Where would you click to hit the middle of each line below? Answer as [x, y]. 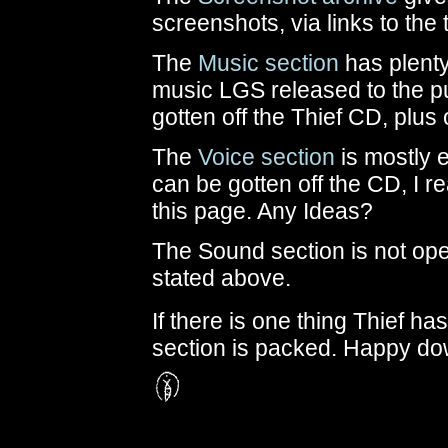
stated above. [221, 278]
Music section [268, 63]
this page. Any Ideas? [262, 211]
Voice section [266, 157]
